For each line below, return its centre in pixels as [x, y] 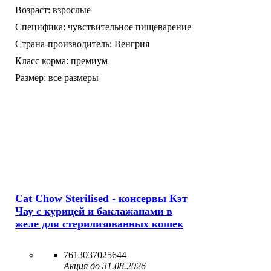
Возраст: [33, 10]
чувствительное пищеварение [129, 27]
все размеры [73, 77]
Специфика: [40, 27]
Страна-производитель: [64, 44]
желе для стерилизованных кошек [99, 224]
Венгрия [132, 44]
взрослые [72, 10]
